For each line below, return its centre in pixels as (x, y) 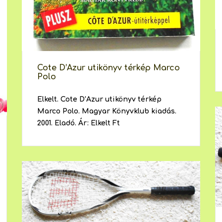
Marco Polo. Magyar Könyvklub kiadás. (107, 111)
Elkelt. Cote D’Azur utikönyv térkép (99, 100)
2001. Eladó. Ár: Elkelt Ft (78, 123)
